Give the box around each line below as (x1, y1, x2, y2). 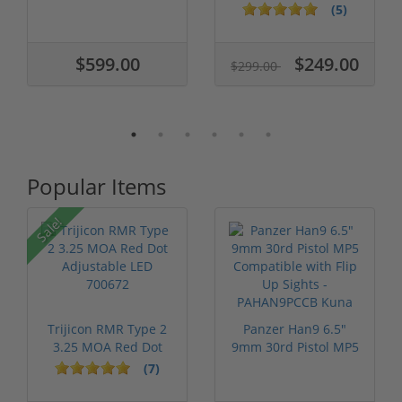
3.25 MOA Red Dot (52, 338, 162, 356)
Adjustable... (69, 356, 145, 374)
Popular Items (27, 171, 166, 202)
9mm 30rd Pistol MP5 (231, 338, 359, 356)
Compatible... (255, 356, 335, 374)
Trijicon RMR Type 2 (48, 320, 167, 338)
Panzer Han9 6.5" (243, 320, 346, 338)
